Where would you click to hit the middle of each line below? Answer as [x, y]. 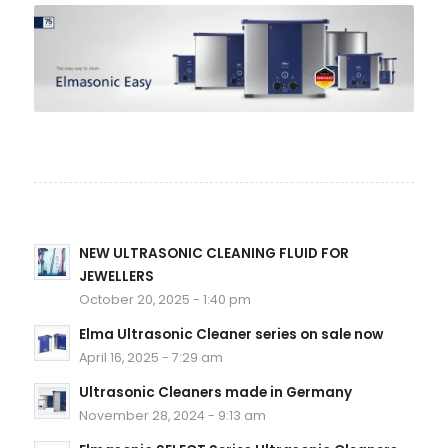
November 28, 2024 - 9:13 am [172, 415]
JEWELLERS [116, 276]
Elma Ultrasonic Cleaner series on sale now [230, 334]
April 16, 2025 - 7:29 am [150, 357]
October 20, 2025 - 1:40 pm [164, 299]
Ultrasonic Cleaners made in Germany [215, 392]
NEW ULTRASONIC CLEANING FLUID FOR [213, 253]
